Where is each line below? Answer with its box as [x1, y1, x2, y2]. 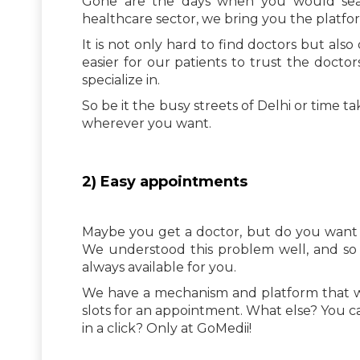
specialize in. [82, 72, 160, 88]
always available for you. [82, 259, 236, 275]
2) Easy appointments [82, 172, 247, 190]
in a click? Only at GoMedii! [82, 320, 252, 336]
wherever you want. [82, 115, 211, 131]
